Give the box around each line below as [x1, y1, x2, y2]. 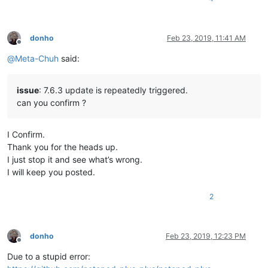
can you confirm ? [17, 97, 86, 108]
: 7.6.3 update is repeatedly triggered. [39, 84, 188, 95]
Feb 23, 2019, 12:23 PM [166, 231, 246, 240]
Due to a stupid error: [7, 251, 90, 261]
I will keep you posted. [7, 166, 95, 177]
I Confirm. [7, 129, 45, 139]
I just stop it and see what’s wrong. [7, 154, 142, 165]
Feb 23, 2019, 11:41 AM [167, 33, 246, 42]
